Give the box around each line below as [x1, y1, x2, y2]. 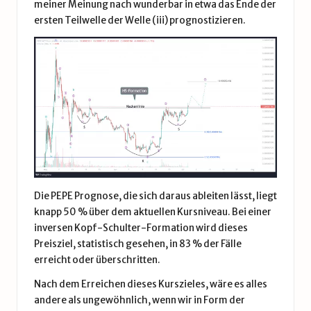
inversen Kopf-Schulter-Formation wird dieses [34, 221, 248, 234]
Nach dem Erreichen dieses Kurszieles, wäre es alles [34, 278, 267, 290]
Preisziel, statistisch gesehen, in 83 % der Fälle [34, 237, 242, 250]
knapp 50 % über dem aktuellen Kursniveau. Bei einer [34, 205, 271, 218]
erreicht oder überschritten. [34, 253, 160, 266]
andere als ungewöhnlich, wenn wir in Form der [34, 294, 245, 306]
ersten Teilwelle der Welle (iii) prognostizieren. [34, 15, 246, 27]
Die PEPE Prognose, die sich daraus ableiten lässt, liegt [34, 190, 277, 202]
